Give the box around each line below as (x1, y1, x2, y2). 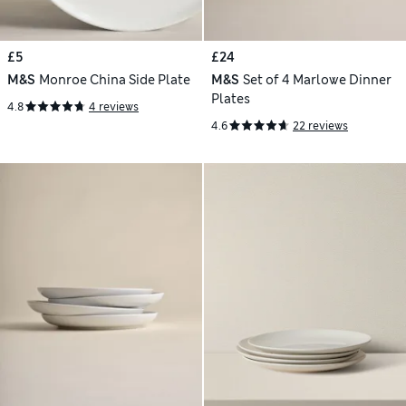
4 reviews (89, 99, 139, 114)
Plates (211, 91, 250, 108)
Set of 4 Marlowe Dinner (242, 72, 391, 89)
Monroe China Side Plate (38, 72, 190, 89)
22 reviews (293, 118, 348, 133)
